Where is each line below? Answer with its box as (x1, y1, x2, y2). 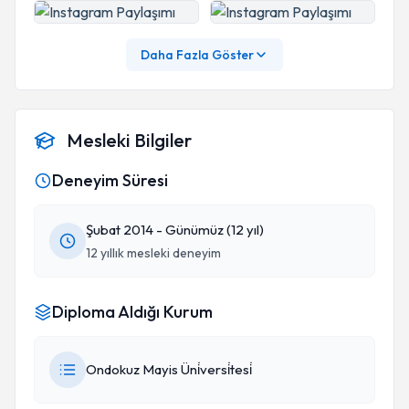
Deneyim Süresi (52, 170, 168, 191)
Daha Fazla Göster (141, 47, 254, 63)
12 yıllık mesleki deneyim (86, 245, 221, 261)
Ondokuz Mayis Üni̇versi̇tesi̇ (86, 361, 252, 378)
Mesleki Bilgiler (67, 129, 192, 152)
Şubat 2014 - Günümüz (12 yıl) (86, 221, 264, 238)
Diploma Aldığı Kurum (52, 301, 213, 322)
